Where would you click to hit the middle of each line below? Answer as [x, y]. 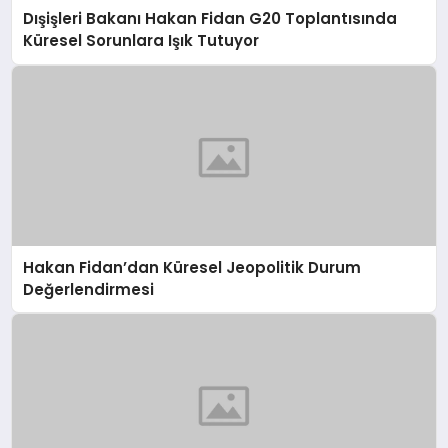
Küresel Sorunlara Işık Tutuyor [141, 41]
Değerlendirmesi [89, 289]
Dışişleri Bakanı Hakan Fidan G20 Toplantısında [210, 19]
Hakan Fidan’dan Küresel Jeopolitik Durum [192, 267]
